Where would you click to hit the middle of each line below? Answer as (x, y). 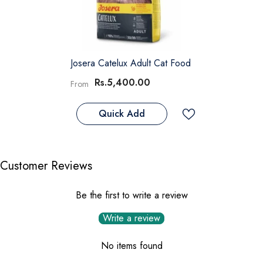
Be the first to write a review (131, 195)
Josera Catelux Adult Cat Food (130, 63)
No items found (131, 246)
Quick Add (122, 114)
